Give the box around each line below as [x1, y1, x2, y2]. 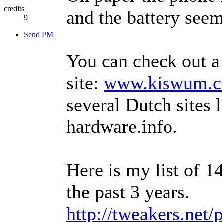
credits [4, 4, 24, 13]
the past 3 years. [66, 181, 190, 202]
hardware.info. [66, 115, 177, 137]
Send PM [24, 30, 53, 39]
